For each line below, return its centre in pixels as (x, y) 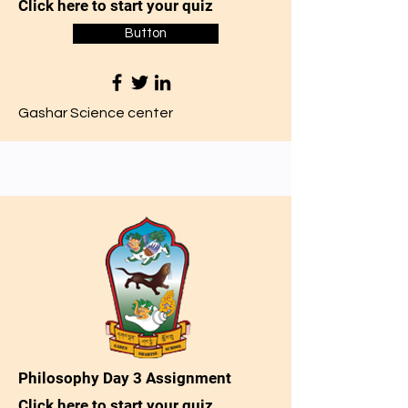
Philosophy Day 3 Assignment (125, 378)
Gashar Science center (97, 113)
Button (146, 33)
